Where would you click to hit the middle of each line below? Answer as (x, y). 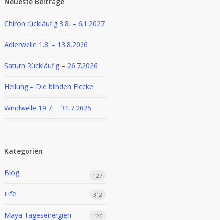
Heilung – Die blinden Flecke (49, 87)
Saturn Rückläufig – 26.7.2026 (51, 66)
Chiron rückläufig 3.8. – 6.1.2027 (55, 23)
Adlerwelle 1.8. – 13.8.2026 (46, 44)
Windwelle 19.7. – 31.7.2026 (48, 108)
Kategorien (24, 151)
